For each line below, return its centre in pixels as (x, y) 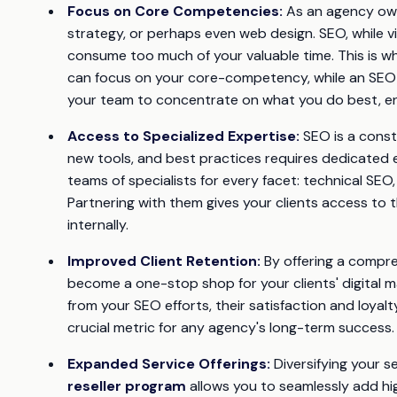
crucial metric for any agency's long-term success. (231, 327)
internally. (98, 224)
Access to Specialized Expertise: (183, 136)
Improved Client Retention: (164, 261)
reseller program (127, 385)
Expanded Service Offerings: (169, 363)
